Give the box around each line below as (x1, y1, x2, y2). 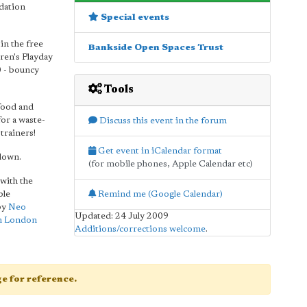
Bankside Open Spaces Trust (88, 42, 223, 52)
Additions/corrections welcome (74, 224, 206, 234)
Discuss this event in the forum (97, 116, 227, 125)
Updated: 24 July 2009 (74, 211, 169, 221)
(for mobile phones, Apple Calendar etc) (88, 159, 253, 169)
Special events (98, 12, 169, 22)
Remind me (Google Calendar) (95, 189, 223, 199)
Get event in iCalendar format (95, 146, 222, 156)
